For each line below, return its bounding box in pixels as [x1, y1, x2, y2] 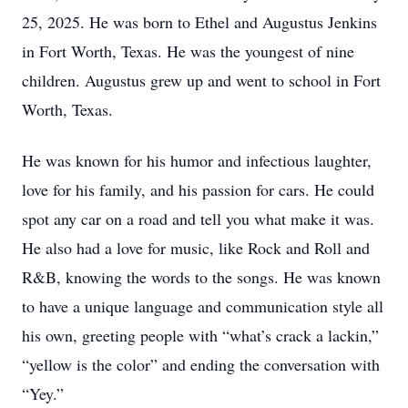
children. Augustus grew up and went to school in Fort [22, 69, 381, 91]
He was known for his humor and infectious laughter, [22, 149, 372, 171]
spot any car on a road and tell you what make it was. [22, 208, 374, 229]
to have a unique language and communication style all [22, 295, 383, 317]
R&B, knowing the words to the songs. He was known [22, 266, 381, 288]
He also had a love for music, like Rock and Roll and [22, 237, 370, 259]
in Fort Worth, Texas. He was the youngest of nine [22, 40, 354, 62]
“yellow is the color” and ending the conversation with [22, 353, 380, 375]
